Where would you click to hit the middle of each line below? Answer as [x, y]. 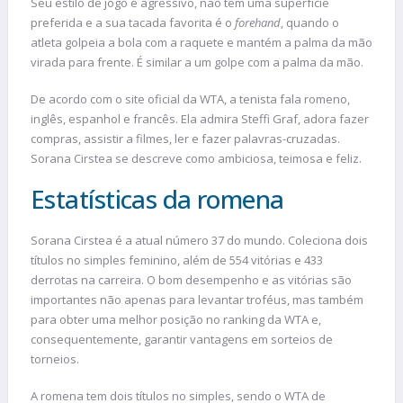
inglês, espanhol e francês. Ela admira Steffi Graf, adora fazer [200, 119]
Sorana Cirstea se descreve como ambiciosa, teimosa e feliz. [196, 159]
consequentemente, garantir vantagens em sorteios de [182, 339]
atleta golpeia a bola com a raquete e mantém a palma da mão [201, 42]
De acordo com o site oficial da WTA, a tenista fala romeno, [190, 99]
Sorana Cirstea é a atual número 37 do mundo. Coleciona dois [199, 240]
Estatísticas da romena [157, 198]
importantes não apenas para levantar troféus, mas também [197, 299]
